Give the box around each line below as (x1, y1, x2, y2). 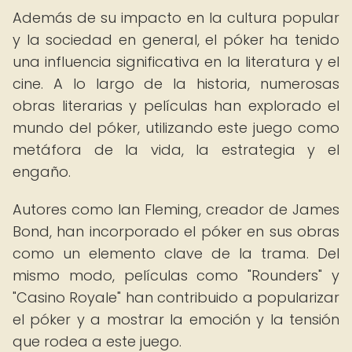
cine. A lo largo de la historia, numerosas (13, 74, 339, 93)
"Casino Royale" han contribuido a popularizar (13, 288, 339, 307)
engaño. (13, 162, 71, 181)
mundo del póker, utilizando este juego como (13, 118, 339, 137)
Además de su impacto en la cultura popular (13, 8, 339, 27)
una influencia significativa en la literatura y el (13, 52, 339, 71)
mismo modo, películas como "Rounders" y (13, 266, 339, 285)
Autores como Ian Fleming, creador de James (13, 200, 339, 219)
